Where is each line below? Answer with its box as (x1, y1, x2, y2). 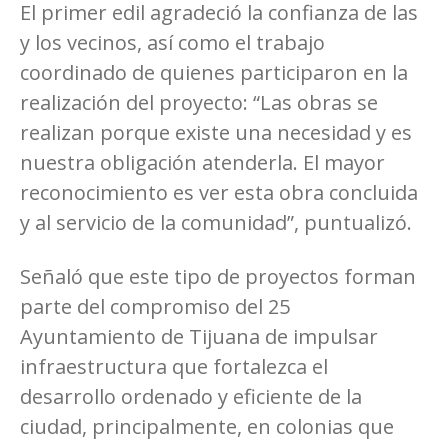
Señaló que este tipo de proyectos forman (20, 262, 416, 290)
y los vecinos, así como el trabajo (20, 28, 325, 56)
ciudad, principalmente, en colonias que (20, 412, 394, 440)
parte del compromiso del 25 (20, 292, 290, 320)
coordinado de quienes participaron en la (20, 58, 408, 86)
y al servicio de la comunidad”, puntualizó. (20, 208, 412, 236)
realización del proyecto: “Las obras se (20, 88, 378, 116)
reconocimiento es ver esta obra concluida (20, 178, 418, 206)
